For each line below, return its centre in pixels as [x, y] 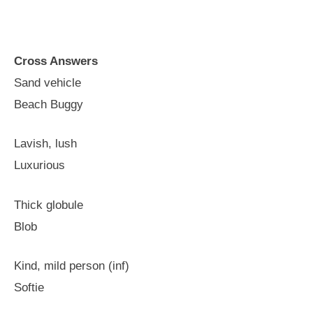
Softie [29, 287]
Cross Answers [56, 61]
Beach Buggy [49, 104]
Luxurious [39, 165]
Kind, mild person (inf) [72, 266]
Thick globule [49, 205]
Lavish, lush [45, 144]
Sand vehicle [48, 82]
